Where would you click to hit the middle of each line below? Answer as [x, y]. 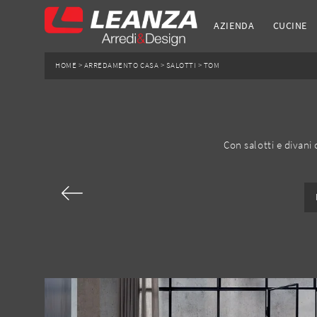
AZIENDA [234, 26]
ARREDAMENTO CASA [121, 65]
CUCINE [290, 26]
